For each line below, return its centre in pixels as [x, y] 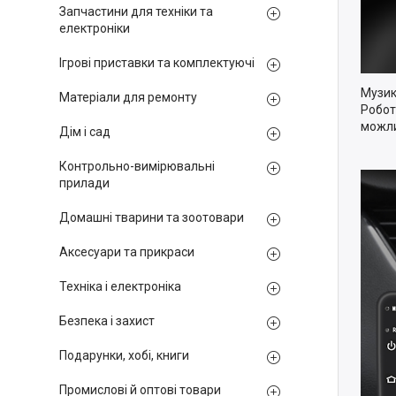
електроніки [95, 28]
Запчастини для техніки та [136, 11]
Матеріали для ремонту [128, 97]
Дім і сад [85, 132]
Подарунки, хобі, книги [124, 355]
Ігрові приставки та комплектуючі [157, 63]
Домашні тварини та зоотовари [152, 217]
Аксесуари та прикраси [127, 252]
